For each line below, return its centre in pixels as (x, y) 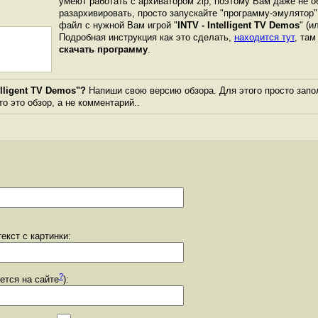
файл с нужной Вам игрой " (118, 25)
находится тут (264, 37)
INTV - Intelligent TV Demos (238, 25)
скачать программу (103, 49)
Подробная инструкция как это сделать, (147, 37)
